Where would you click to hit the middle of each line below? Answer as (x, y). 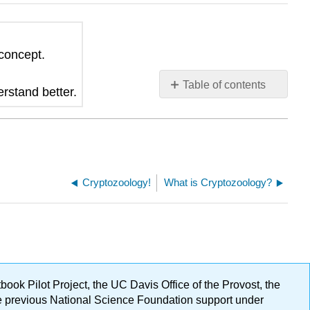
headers (188, 112)
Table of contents (225, 85)
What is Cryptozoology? (218, 182)
